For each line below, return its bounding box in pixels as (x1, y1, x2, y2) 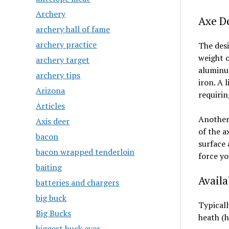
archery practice (36, 39, 97, 50)
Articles (36, 100, 65, 111)
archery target (36, 54, 90, 65)
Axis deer (36, 116, 70, 127)
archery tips (36, 70, 81, 81)
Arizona (36, 85, 65, 96)
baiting (36, 162, 62, 173)
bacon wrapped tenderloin (36, 146, 135, 157)
